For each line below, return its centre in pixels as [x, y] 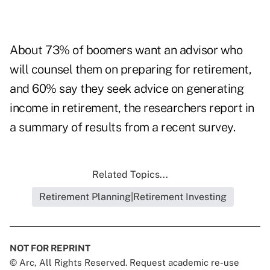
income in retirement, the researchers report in [132, 108]
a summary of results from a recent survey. [122, 127]
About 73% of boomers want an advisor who [126, 50]
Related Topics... [130, 175]
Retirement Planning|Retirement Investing [133, 197]
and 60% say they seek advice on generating [127, 89]
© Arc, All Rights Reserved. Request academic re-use [124, 263]
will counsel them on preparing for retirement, [130, 70]
